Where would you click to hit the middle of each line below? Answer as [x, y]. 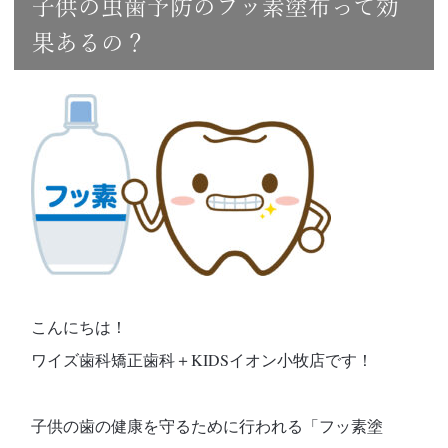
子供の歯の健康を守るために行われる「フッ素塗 [207, 426]
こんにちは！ [79, 327]
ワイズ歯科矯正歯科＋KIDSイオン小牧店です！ [202, 360]
